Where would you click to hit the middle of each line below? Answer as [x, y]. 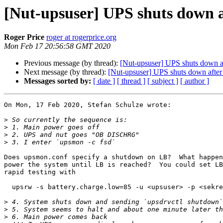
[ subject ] [163, 81]
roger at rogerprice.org [81, 37]
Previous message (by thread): [72, 63]
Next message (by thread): [66, 72]
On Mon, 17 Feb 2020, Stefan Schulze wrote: [88, 105]
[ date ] [104, 81]
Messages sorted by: [57, 81]
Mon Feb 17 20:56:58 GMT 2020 [57, 46]
